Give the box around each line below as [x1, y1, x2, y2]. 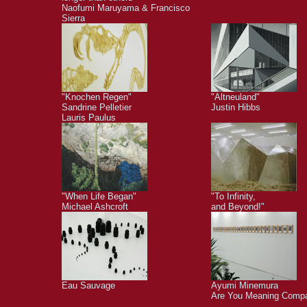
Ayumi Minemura [211, 280, 278, 291]
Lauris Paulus [62, 112, 116, 123]
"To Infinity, [211, 191, 256, 201]
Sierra [62, 13, 85, 23]
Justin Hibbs [211, 102, 260, 112]
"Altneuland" [211, 92, 260, 102]
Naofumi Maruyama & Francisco [62, 3, 190, 13]
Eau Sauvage [62, 280, 115, 291]
